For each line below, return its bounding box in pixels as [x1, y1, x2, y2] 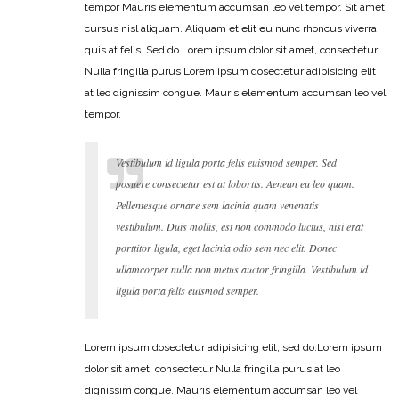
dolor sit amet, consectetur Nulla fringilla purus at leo [85, 362, 340, 375]
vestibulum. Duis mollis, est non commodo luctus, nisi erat [116, 218, 363, 233]
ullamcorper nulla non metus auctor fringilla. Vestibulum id [116, 261, 368, 276]
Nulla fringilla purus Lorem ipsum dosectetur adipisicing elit [85, 64, 376, 77]
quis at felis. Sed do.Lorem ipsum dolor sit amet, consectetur [85, 43, 378, 56]
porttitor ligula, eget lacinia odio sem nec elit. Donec [116, 240, 337, 255]
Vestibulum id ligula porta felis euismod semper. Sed [116, 154, 337, 169]
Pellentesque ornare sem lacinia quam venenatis [116, 197, 319, 212]
